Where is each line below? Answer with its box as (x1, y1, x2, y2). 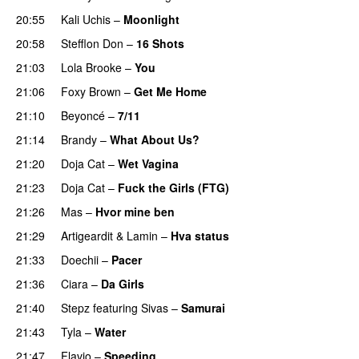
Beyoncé (61, 107, 105, 123)
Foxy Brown (61, 83, 121, 99)
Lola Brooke (61, 58, 122, 75)
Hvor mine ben (95, 203, 175, 220)
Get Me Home (134, 83, 207, 99)
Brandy (61, 131, 97, 147)
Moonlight (123, 10, 179, 27)
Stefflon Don (61, 34, 123, 51)
